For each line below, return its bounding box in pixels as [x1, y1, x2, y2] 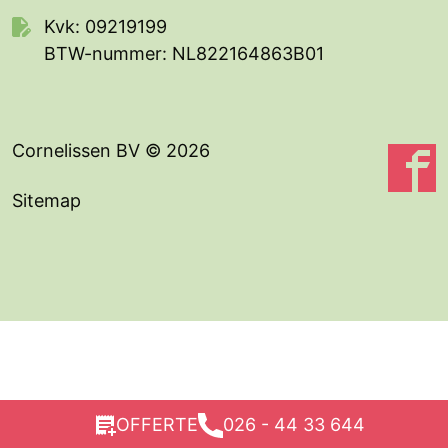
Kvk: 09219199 [44, 16, 167, 38]
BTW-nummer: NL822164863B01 [44, 43, 324, 65]
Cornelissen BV [12, 140, 145, 162]
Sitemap [12, 190, 81, 212]
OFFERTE [115, 414, 198, 435]
